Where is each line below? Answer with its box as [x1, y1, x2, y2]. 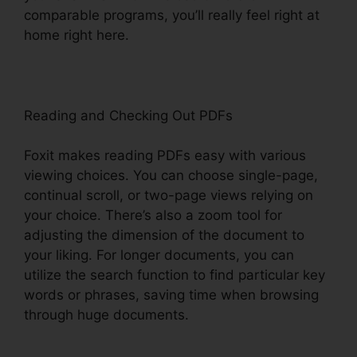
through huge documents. [24, 307, 189, 324]
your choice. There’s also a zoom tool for [24, 207, 282, 224]
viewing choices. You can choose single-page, [24, 167, 318, 184]
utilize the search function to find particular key [24, 267, 325, 284]
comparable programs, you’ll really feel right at [24, 6, 320, 23]
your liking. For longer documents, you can [24, 247, 294, 264]
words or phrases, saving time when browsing [24, 287, 319, 304]
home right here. [24, 26, 129, 43]
